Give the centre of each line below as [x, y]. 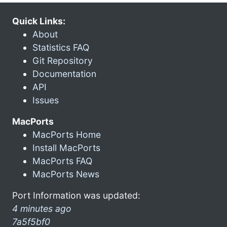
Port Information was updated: [76, 195]
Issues [46, 100]
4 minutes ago [42, 208]
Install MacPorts [66, 147]
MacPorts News [66, 174]
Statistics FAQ [61, 47]
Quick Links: [39, 21]
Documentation [64, 73]
